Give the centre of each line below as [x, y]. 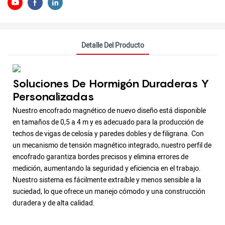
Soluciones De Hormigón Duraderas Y [111, 83]
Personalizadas [55, 96]
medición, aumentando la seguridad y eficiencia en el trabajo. [107, 169]
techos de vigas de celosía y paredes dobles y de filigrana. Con [108, 134]
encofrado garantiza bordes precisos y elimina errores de [100, 157]
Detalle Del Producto [113, 45]
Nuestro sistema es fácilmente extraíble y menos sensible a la [107, 180]
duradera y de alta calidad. [54, 203]
